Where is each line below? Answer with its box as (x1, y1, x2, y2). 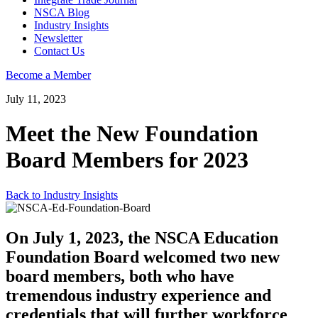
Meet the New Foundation (6, 121, 258, 147)
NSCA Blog (34, 6, 89, 18)
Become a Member (6, 69, 91, 81)
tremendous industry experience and (6, 285, 271, 305)
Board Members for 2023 (6, 147, 248, 173)
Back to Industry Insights (6, 188, 118, 201)
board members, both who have (6, 266, 234, 285)
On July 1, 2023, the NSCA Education (6, 228, 278, 247)
